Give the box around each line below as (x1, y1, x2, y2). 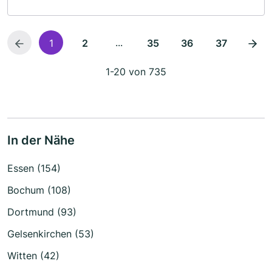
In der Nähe (7, 133, 75, 148)
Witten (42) (7, 250, 59, 262)
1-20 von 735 (106, 66, 166, 78)
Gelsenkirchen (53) (7, 228, 94, 240)
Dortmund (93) (7, 206, 76, 218)
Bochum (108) (7, 184, 71, 196)
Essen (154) (7, 162, 61, 174)
